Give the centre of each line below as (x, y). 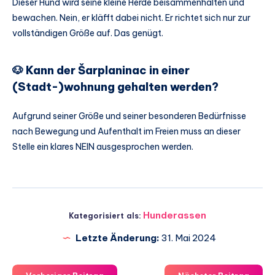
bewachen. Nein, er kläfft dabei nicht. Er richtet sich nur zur (131, 18)
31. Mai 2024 (188, 238)
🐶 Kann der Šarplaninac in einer (101, 70)
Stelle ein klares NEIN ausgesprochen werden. (103, 147)
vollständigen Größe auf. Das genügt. (88, 33)
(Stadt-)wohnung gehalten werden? (115, 87)
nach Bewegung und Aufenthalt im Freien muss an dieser (126, 132)
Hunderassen (175, 215)
